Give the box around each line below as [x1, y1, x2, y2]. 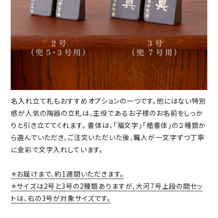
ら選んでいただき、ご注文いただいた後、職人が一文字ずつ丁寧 [11, 132, 205, 143]
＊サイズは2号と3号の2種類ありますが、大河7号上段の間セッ [11, 181, 203, 191]
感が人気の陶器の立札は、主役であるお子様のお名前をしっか [11, 108, 203, 118]
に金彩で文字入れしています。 [11, 145, 104, 155]
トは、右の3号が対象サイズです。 [11, 193, 111, 203]
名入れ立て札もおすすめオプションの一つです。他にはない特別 [11, 96, 206, 106]
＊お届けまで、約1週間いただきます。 [11, 169, 124, 179]
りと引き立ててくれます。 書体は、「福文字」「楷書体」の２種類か [11, 120, 206, 130]
